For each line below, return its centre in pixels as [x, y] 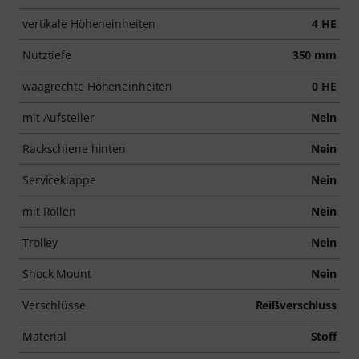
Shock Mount [57, 273]
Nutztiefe [47, 54]
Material [45, 336]
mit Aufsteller [58, 117]
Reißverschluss [296, 305]
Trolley [40, 242]
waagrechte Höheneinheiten [98, 86]
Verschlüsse [54, 305]
